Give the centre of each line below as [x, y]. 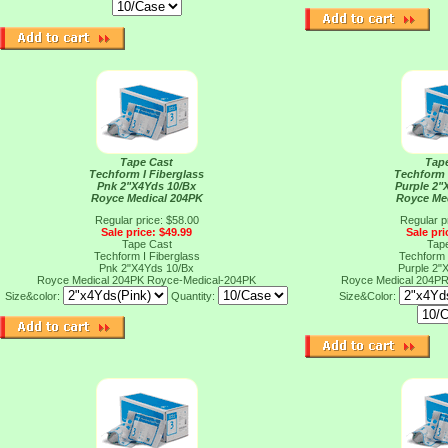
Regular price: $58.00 [146, 220]
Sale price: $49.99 [146, 232]
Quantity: [194, 296]
